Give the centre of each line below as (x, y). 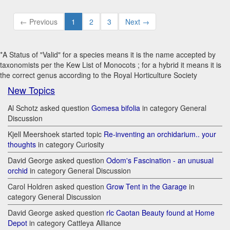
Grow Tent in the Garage (147, 187)
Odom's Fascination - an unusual (160, 160)
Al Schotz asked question (50, 108)
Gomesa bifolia (116, 108)
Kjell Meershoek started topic (56, 134)
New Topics (31, 90)
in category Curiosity (70, 145)
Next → (137, 22)
